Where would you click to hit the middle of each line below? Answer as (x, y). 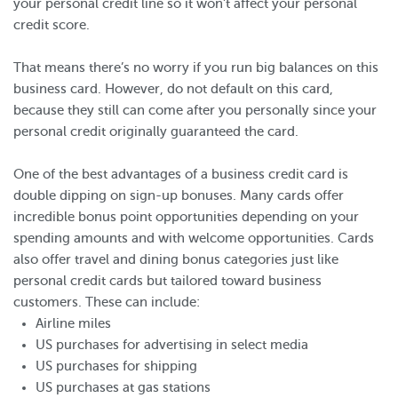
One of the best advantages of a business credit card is (181, 174)
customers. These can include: (107, 302)
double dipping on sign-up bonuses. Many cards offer (179, 195)
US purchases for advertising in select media (172, 345)
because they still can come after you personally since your (195, 110)
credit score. (52, 25)
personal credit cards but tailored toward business (167, 281)
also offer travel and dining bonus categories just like (176, 259)
